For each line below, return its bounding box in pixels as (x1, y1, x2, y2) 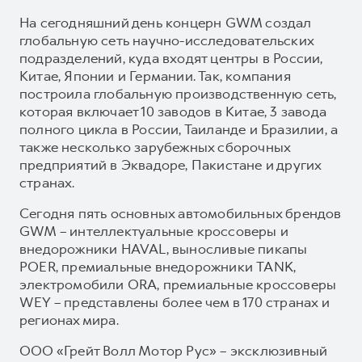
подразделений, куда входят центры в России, (19, 48, 323, 67)
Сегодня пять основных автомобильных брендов (19, 204, 342, 222)
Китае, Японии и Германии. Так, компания (19, 66, 291, 85)
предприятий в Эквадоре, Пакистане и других (19, 155, 322, 174)
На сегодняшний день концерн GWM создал (19, 13, 312, 32)
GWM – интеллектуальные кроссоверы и (19, 221, 288, 240)
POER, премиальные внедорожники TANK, (19, 257, 297, 276)
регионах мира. (19, 310, 119, 329)
